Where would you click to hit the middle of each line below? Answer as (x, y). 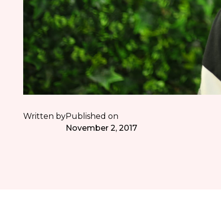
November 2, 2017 (102, 128)
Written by (45, 116)
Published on (92, 116)
